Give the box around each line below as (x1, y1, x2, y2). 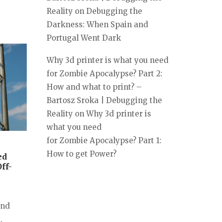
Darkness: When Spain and (47, 19, 148, 29)
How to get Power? (47, 149, 116, 159)
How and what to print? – (47, 82, 142, 92)
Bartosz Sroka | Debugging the (47, 95, 162, 105)
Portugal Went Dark (47, 33, 121, 43)
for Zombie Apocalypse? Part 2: (47, 68, 163, 78)
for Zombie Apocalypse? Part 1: (47, 135, 162, 145)
